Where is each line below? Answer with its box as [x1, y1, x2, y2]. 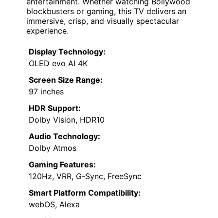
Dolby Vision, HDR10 [29, 114, 105, 125]
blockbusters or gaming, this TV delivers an [26, 6, 186, 16]
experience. [26, 25, 69, 36]
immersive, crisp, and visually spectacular [26, 16, 179, 26]
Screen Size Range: [29, 74, 103, 85]
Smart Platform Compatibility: [29, 187, 141, 198]
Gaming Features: [29, 159, 96, 169]
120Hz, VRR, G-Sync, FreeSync [29, 171, 142, 181]
